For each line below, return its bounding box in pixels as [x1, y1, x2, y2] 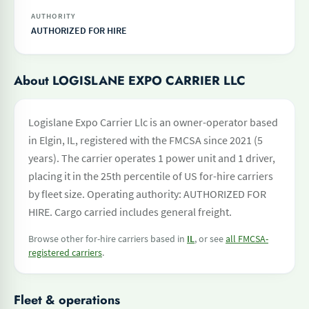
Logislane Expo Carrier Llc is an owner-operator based [28, 115, 278, 129]
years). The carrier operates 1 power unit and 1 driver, [28, 151, 275, 165]
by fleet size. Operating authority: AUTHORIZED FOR [28, 187, 266, 201]
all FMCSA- [226, 232, 268, 245]
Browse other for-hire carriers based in [28, 232, 187, 245]
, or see [195, 232, 226, 245]
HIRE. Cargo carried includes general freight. [28, 205, 232, 219]
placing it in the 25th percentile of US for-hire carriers [28, 169, 273, 183]
